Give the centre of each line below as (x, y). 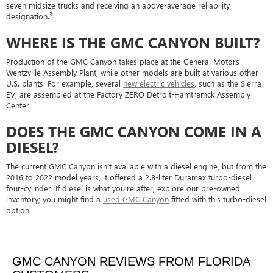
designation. (28, 16)
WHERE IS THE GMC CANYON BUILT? (133, 42)
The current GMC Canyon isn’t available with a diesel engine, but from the (136, 166)
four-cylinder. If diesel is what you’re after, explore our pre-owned (123, 188)
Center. (19, 105)
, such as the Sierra (228, 83)
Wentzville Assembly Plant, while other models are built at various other (132, 72)
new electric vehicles (159, 83)
